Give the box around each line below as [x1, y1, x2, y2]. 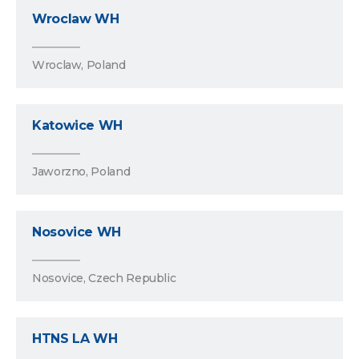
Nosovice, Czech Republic [32, 271, 176, 286]
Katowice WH [32, 118, 123, 134]
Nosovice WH [32, 224, 122, 240]
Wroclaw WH [32, 11, 119, 27]
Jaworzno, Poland [32, 164, 131, 179]
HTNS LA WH [32, 331, 118, 347]
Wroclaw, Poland [32, 58, 126, 73]
